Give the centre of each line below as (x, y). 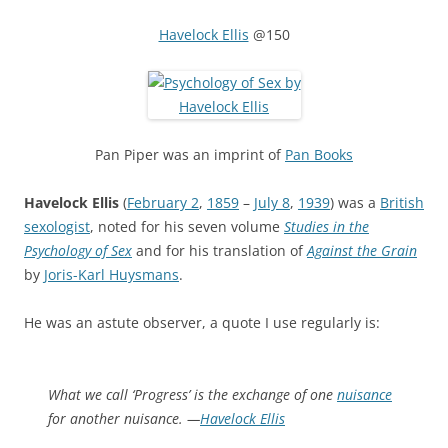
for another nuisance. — (124, 418)
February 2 (163, 202)
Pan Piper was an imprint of (190, 154)
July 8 (272, 202)
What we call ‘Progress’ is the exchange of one (192, 394)
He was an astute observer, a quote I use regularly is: (202, 322)
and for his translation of (219, 250)
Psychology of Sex (78, 250)
